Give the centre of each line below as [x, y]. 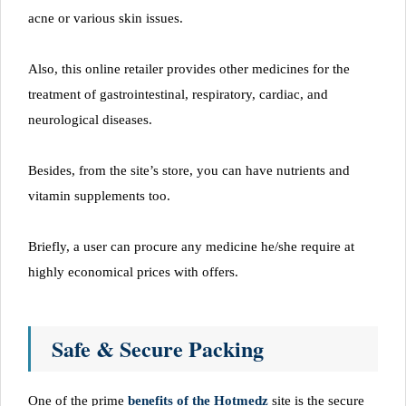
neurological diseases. [90, 119]
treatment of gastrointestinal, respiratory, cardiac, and [178, 94]
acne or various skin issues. [106, 18]
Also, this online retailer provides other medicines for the [189, 68]
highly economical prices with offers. [133, 271]
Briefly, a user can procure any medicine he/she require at [191, 246]
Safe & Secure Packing [158, 348]
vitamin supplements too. [99, 195]
